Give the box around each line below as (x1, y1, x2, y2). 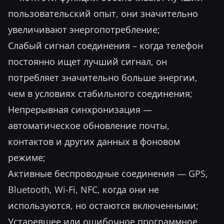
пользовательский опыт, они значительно (8, 7, 198, 19)
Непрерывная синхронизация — (8, 103, 152, 115)
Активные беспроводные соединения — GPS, (8, 167, 208, 179)
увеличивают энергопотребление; (8, 23, 160, 35)
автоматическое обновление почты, (8, 119, 169, 131)
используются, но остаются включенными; (8, 199, 198, 211)
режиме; (8, 151, 45, 163)
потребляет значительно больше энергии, (8, 71, 197, 83)
